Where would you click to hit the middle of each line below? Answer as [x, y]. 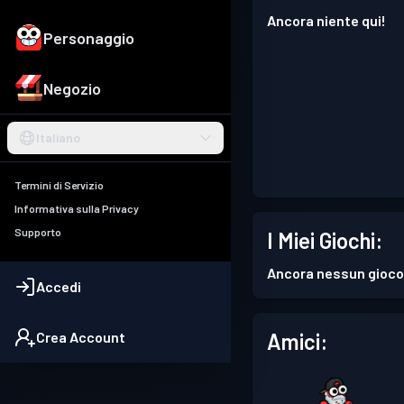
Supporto [38, 232]
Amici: [297, 342]
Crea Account [81, 337]
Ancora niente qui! [326, 21]
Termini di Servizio [59, 185]
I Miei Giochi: [325, 241]
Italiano [58, 138]
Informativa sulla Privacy [77, 209]
